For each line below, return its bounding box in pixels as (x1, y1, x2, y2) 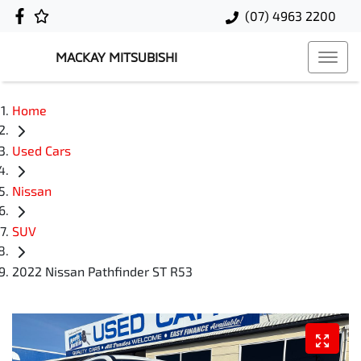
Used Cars (12, 143, 71, 159)
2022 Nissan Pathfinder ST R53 (12, 263, 193, 280)
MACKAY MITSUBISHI (56, 49, 177, 64)
